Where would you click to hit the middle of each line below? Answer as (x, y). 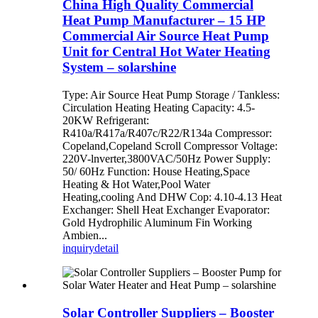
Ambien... (85, 235)
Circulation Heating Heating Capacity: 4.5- (159, 107)
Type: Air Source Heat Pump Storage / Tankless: (171, 94)
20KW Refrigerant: (106, 120)
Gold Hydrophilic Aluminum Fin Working (157, 222)
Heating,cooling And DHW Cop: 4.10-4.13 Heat (172, 197)
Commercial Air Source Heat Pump (166, 36)
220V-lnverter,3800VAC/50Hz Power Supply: (166, 158)
